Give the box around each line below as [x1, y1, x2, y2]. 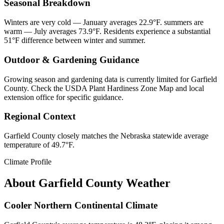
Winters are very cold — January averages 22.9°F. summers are [4, 18, 203, 27]
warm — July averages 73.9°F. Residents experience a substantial [4, 27, 210, 36]
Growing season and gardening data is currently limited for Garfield [4, 74, 217, 83]
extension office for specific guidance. [4, 92, 123, 101]
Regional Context [4, 111, 75, 122]
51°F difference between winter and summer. [4, 36, 145, 45]
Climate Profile [4, 157, 51, 166]
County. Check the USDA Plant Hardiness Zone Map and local [4, 83, 204, 92]
